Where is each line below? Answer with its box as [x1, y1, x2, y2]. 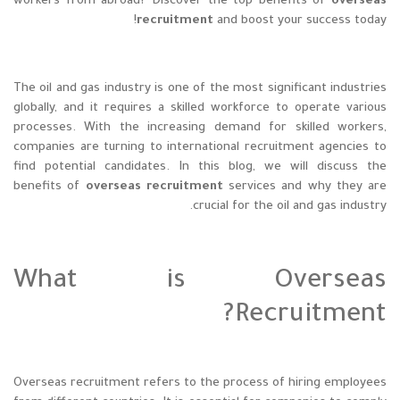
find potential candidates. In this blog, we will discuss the [13, 161, 387, 175]
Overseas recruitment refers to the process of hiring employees [13, 377, 387, 391]
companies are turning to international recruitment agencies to [13, 141, 387, 155]
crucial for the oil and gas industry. [193, 200, 387, 214]
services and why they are [222, 180, 387, 195]
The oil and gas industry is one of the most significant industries [13, 82, 387, 96]
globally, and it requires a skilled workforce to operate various [13, 102, 387, 116]
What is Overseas [13, 268, 387, 297]
